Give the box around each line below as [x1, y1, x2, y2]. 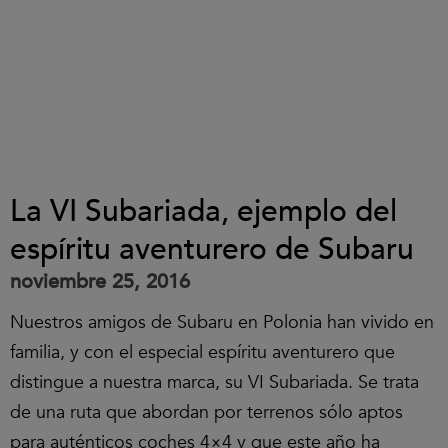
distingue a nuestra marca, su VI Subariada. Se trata [10, 370, 419, 395]
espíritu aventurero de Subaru [10, 229, 414, 270]
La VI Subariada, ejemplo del [10, 191, 397, 232]
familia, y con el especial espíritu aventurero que [10, 340, 395, 365]
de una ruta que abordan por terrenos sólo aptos [10, 400, 403, 425]
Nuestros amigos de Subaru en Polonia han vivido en [10, 310, 434, 335]
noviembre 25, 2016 [10, 268, 190, 295]
